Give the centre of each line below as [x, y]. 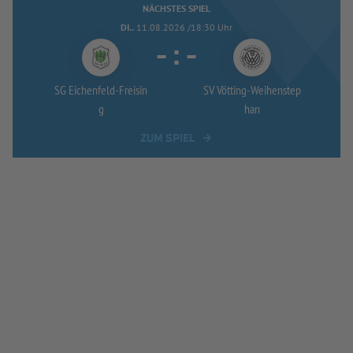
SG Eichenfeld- [87, 89]
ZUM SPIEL [168, 138]
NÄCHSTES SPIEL [176, 8]
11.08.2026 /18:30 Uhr [184, 27]
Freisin [133, 89]
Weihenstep [276, 89]
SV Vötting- [227, 89]
